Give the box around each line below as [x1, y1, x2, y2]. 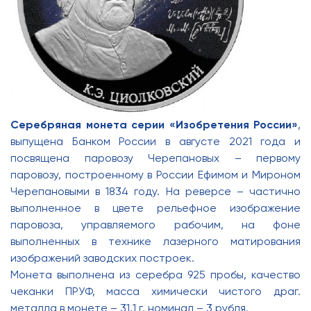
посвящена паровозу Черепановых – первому [10, 151, 301, 165]
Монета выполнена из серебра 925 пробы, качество [10, 268, 301, 282]
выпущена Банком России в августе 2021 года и [10, 135, 301, 149]
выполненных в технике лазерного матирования [10, 235, 301, 249]
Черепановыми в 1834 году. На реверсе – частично [10, 185, 301, 199]
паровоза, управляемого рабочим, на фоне [10, 218, 301, 232]
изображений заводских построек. [10, 251, 194, 265]
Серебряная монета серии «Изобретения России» [10, 118, 298, 132]
